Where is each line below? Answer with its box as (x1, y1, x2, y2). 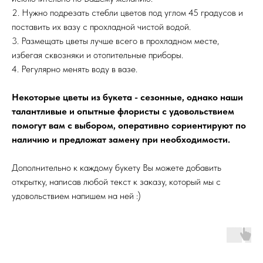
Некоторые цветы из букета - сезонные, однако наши (12, 92, 243, 103)
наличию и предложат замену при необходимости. (12, 134, 230, 146)
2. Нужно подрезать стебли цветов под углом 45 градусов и (12, 7, 243, 19)
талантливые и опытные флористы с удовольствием (12, 106, 234, 117)
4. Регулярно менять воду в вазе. (12, 63, 137, 75)
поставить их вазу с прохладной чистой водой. (12, 21, 191, 33)
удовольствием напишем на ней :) (12, 190, 141, 202)
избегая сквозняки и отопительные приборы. (12, 49, 183, 61)
